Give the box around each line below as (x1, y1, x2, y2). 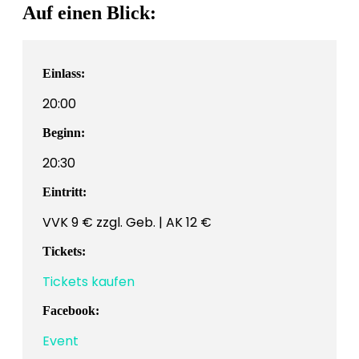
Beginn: (42, 126, 85, 140)
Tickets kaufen (42, 272, 135, 292)
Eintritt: (42, 185, 87, 200)
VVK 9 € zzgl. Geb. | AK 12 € (42, 213, 212, 232)
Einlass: (42, 67, 85, 81)
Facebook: (42, 304, 99, 318)
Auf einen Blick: (22, 2, 156, 24)
